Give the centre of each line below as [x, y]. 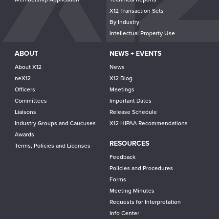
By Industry [124, 22]
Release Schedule [133, 112]
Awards [24, 134]
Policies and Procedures [141, 168]
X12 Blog [121, 78]
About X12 [28, 67]
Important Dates [131, 101]
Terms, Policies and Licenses [53, 146]
